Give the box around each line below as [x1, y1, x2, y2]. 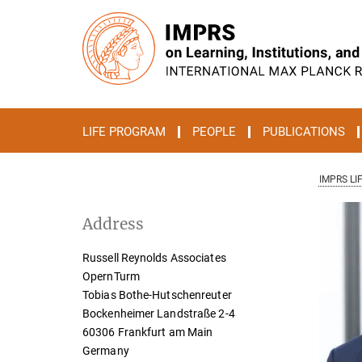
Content [4, 29, 48, 44]
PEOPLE [192, 124, 236, 139]
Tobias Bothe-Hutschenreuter [82, 288, 232, 301]
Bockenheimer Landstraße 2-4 [82, 307, 235, 320]
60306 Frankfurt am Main [82, 326, 213, 339]
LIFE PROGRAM [82, 124, 166, 139]
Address [82, 214, 144, 234]
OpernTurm [82, 270, 140, 283]
